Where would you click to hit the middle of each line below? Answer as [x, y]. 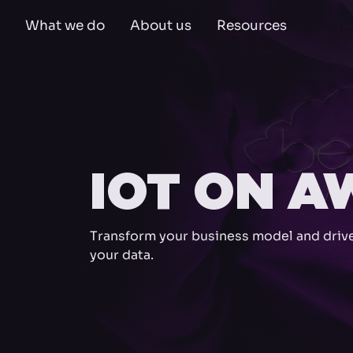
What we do [65, 26]
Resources [252, 26]
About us [161, 26]
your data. [122, 255]
